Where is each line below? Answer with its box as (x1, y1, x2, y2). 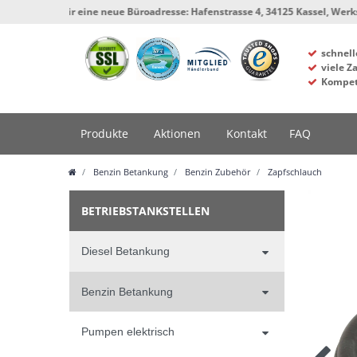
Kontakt (226, 126, 267, 142)
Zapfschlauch (265, 166, 322, 178)
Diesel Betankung (81, 245, 170, 258)
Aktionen (154, 126, 201, 142)
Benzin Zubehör (182, 166, 251, 178)
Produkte (80, 126, 128, 142)
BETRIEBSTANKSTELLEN (81, 203, 210, 219)
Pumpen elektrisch (81, 324, 175, 338)
